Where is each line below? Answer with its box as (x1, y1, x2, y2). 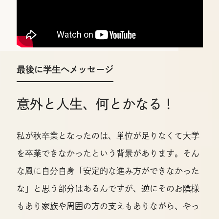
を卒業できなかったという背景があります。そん (16, 149, 199, 157)
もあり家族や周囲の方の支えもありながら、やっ (16, 201, 199, 210)
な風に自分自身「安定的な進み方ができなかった (16, 166, 199, 175)
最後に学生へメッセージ (16, 65, 113, 74)
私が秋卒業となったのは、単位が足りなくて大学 (16, 131, 199, 140)
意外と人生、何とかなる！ (16, 97, 175, 111)
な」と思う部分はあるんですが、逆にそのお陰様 (16, 184, 199, 193)
